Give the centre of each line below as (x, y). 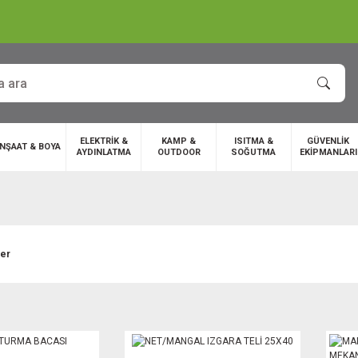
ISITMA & (253, 141)
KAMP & (179, 141)
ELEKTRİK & (103, 141)
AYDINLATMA (103, 152)
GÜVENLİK (328, 141)
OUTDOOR (179, 152)
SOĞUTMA (254, 152)
